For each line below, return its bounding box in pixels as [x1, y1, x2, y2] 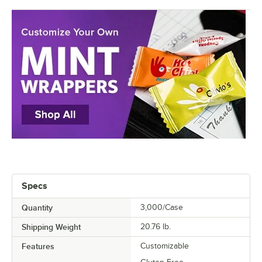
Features [22, 242, 54, 251]
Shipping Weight [22, 222, 81, 232]
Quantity [22, 203, 53, 213]
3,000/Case [140, 203, 183, 212]
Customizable [140, 242, 189, 251]
